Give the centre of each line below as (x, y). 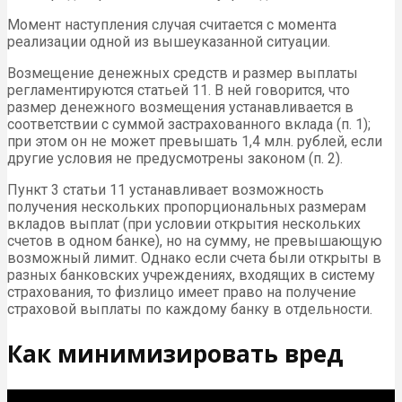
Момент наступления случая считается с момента (172, 25)
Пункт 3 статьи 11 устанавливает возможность (166, 190)
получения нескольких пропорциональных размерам (187, 207)
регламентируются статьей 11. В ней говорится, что (179, 91)
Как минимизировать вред (175, 354)
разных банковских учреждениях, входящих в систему (191, 275)
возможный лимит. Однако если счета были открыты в (194, 258)
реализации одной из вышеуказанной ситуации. (169, 42)
